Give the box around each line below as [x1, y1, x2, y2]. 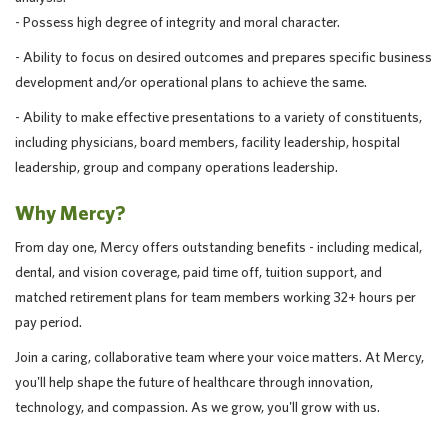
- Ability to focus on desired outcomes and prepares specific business [15, 49, 432, 65]
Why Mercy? [15, 201, 125, 224]
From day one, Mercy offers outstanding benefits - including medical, [15, 239, 422, 255]
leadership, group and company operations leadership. [15, 159, 338, 175]
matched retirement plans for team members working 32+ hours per [15, 289, 416, 305]
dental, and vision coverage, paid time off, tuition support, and [15, 264, 382, 280]
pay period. [15, 314, 82, 330]
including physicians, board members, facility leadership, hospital [15, 134, 400, 150]
